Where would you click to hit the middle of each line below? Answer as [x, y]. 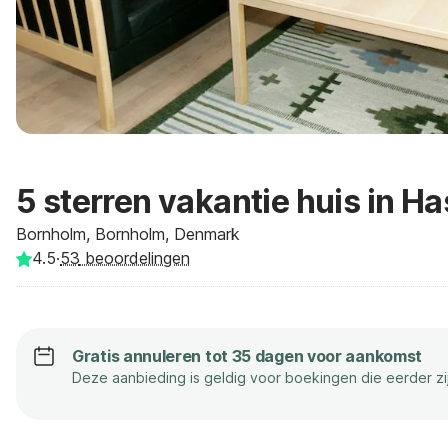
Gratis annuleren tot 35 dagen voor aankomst [247, 356]
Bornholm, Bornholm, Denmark [128, 234]
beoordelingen [135, 258]
